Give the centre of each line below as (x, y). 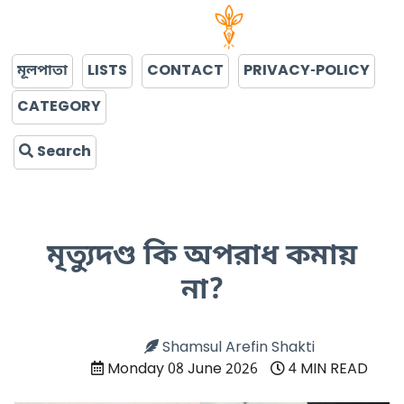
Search (62, 152)
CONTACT (185, 71)
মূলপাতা (42, 71)
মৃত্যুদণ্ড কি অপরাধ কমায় (202, 257)
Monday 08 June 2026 (180, 370)
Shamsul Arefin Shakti (236, 348)
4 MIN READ (326, 370)
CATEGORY (59, 107)
